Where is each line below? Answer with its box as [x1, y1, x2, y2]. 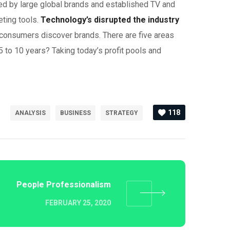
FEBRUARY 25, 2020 [45, 198, 111, 207]
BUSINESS [60, 109, 91, 117]
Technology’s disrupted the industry [41, 15, 179, 25]
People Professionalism [16, 179, 111, 189]
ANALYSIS [15, 109, 46, 117]
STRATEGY [105, 109, 138, 117]
